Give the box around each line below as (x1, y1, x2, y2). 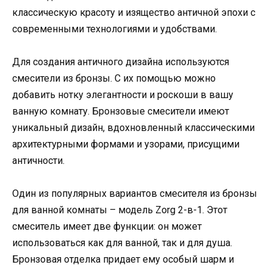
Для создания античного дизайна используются (12, 56, 229, 68)
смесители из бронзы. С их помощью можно (12, 73, 216, 85)
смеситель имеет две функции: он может (12, 221, 202, 233)
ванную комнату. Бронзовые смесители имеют (12, 105, 229, 118)
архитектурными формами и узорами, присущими (12, 138, 239, 151)
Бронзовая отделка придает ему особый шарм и (12, 253, 234, 266)
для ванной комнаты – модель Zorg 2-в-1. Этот (12, 204, 227, 216)
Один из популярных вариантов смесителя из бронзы (12, 188, 257, 200)
